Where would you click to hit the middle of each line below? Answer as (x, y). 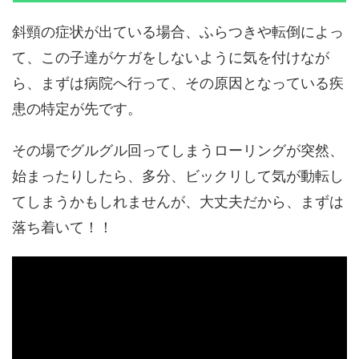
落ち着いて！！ (63, 228)
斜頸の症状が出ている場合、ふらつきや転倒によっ (178, 32)
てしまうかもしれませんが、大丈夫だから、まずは (178, 202)
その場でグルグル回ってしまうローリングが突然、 (178, 151)
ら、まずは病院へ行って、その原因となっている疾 (178, 83)
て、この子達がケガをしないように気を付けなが (171, 58)
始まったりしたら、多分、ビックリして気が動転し (178, 176)
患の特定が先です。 (77, 109)
